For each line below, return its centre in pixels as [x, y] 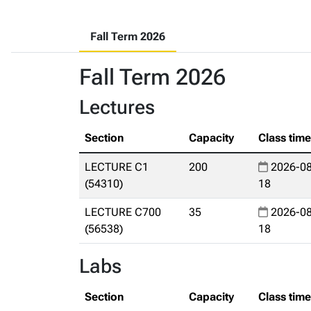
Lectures [117, 107]
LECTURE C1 [117, 167]
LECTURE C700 [123, 212]
